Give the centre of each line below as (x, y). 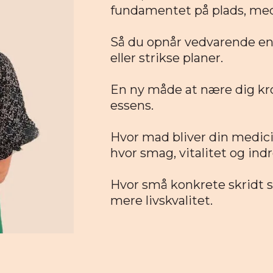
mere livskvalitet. (162, 201)
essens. (132, 106)
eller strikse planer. (167, 58)
